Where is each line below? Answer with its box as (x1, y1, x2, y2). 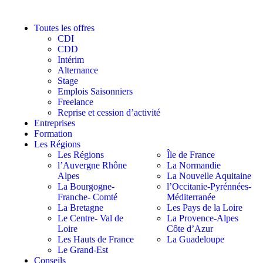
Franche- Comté (57, 192, 117, 202)
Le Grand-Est (57, 245, 108, 255)
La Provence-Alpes (166, 213, 238, 223)
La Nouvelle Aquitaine (166, 171, 251, 181)
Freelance (57, 97, 93, 107)
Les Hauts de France (57, 234, 134, 244)
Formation (33, 129, 72, 139)
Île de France (166, 150, 215, 160)
